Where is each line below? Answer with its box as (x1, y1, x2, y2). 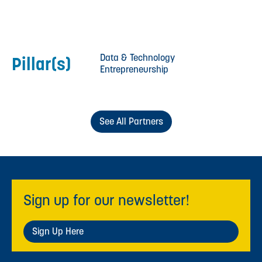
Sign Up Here (32, 225, 84, 237)
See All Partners (99, 115, 163, 127)
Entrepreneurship (100, 63, 168, 75)
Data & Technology (100, 51, 175, 64)
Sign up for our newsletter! (23, 190, 189, 209)
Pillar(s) (12, 52, 71, 75)
